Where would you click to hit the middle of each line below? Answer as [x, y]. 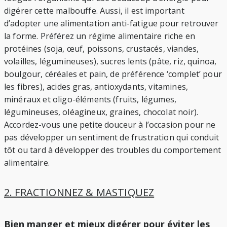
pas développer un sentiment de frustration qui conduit [112, 138]
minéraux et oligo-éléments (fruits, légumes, [90, 100]
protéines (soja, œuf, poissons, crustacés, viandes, [102, 49]
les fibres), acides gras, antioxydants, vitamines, [96, 87]
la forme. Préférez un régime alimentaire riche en [100, 36]
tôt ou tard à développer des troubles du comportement [113, 150]
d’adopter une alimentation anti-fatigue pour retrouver [111, 24]
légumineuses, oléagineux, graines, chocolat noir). [101, 112]
